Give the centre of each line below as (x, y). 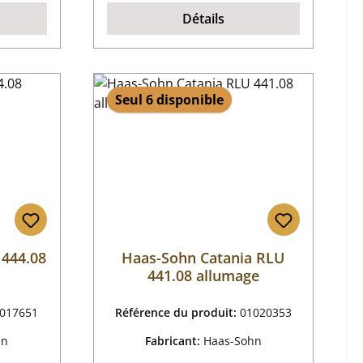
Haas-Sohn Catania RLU (203, 258)
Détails (203, 19)
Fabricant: (174, 341)
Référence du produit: (177, 313)
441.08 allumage (203, 276)
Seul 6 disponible (169, 100)
